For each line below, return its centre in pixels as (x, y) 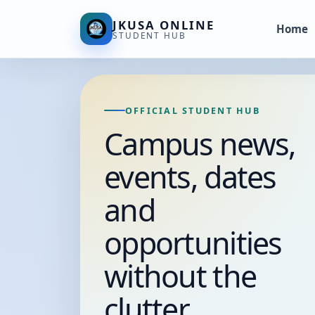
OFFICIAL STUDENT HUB (193, 110)
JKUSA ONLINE (164, 25)
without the (180, 276)
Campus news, (200, 143)
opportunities (193, 243)
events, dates (190, 176)
